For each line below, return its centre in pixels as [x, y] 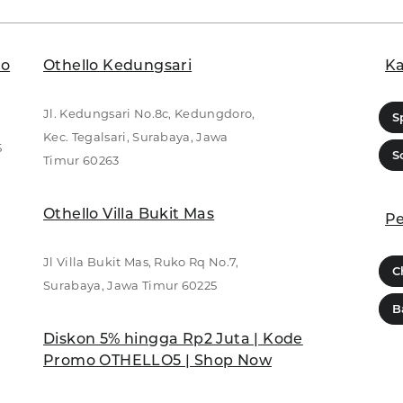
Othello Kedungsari [118, 65]
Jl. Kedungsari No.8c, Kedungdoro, [149, 113]
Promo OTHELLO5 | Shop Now [157, 360]
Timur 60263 [81, 160]
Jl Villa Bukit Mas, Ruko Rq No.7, [141, 261]
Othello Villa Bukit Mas [129, 213]
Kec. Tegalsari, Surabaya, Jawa [136, 136]
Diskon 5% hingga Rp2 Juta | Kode [173, 338]
